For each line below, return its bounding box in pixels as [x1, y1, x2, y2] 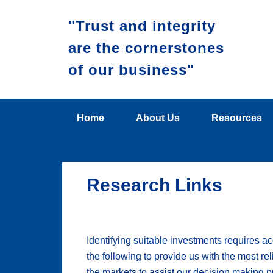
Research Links [87, 175, 222, 195]
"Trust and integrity [68, 18, 216, 34]
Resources [211, 113, 262, 123]
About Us [136, 113, 180, 123]
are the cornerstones [68, 40, 224, 56]
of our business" [68, 62, 194, 78]
